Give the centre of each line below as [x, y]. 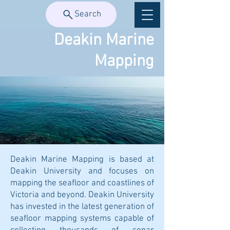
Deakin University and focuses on [82, 171]
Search [88, 14]
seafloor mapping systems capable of [82, 219]
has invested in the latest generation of [82, 207]
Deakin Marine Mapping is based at [82, 160]
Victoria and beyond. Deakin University [82, 195]
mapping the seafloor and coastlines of [82, 183]
